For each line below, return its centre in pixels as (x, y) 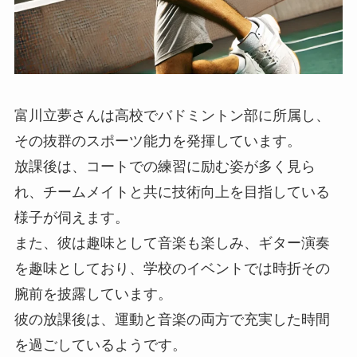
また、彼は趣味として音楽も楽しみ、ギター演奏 (172, 243)
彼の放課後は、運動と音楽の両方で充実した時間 (172, 319)
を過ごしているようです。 (100, 345)
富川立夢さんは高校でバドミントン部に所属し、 (172, 115)
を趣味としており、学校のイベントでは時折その (172, 268)
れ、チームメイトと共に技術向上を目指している (172, 192)
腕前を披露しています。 (93, 294)
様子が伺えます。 (71, 217)
